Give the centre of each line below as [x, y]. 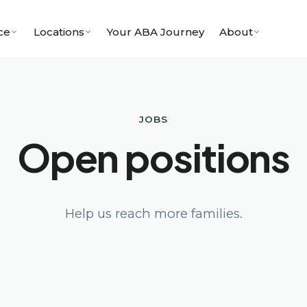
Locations [59, 32]
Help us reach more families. [153, 214]
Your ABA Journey [156, 32]
